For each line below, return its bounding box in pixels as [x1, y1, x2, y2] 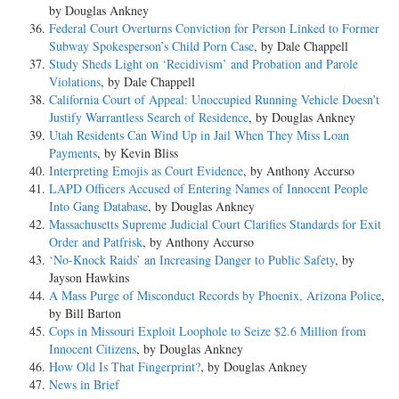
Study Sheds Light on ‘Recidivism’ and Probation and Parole [49, 54, 358, 72]
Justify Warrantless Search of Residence [49, 108, 248, 126]
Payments [49, 143, 97, 161]
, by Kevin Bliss [97, 143, 178, 161]
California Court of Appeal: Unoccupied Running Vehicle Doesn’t [49, 90, 379, 108]
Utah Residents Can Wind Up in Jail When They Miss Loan [49, 126, 349, 143]
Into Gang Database [49, 197, 148, 215]
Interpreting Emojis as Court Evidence [49, 161, 243, 179]
